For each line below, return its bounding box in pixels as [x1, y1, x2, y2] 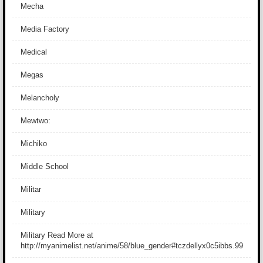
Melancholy [21, 93, 59, 102]
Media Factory [21, 25, 69, 33]
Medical [21, 48, 47, 56]
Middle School [21, 162, 69, 171]
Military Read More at [21, 231, 93, 240]
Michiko [21, 139, 47, 148]
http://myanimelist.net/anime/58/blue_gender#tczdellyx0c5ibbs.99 [21, 241, 243, 250]
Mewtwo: [21, 116, 50, 125]
